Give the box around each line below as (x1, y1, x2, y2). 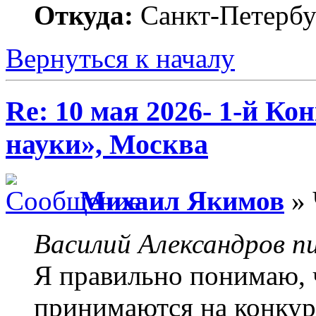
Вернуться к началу (6, 43, 235, 74)
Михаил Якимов (80, 186, 284, 217)
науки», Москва (6, 128, 208, 160)
